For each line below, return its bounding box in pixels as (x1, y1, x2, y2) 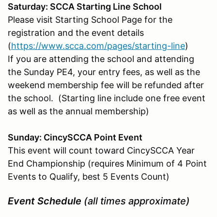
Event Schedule (8, 195, 84, 207)
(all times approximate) (84, 195, 190, 207)
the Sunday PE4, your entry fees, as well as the (8, 66, 200, 77)
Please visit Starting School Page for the (8, 14, 172, 25)
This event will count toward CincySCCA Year (8, 145, 195, 155)
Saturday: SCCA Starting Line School (8, 1, 162, 12)
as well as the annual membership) (8, 106, 149, 116)
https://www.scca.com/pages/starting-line (11, 40, 185, 51)
